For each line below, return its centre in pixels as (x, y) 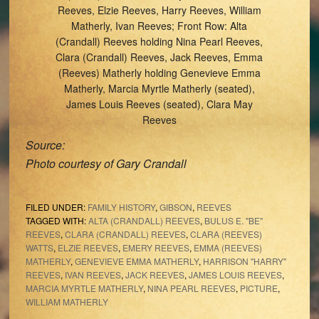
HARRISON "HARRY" (244, 261)
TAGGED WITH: (57, 220)
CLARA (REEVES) (226, 234)
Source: (45, 145)
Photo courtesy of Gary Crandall (106, 163)
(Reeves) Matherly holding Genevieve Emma (159, 73)
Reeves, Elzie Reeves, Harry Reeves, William (159, 10)
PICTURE (258, 288)
